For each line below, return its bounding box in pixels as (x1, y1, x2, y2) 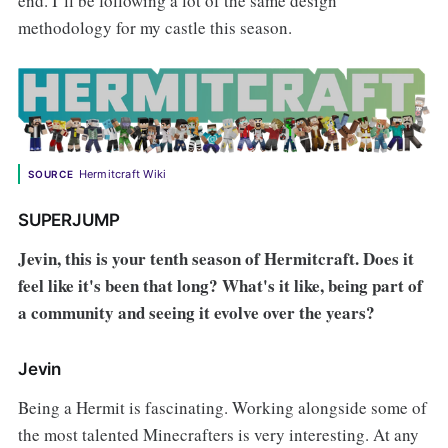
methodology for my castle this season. (17, 16, 292, 40)
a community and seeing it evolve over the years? (17, 299, 375, 325)
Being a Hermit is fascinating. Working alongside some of (17, 395, 427, 419)
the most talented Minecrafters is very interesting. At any (17, 422, 419, 446)
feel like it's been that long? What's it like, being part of (17, 272, 423, 298)
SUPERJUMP (17, 209, 120, 230)
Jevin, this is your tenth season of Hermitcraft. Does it (17, 245, 414, 271)
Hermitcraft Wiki (78, 167, 167, 182)
